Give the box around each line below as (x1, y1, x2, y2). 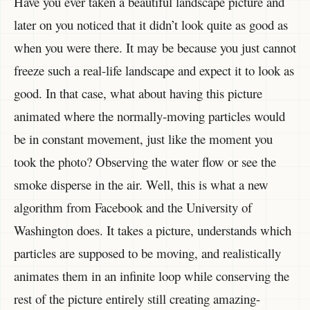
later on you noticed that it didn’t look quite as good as (14, 16, 288, 34)
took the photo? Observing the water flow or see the (14, 153, 276, 171)
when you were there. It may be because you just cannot (14, 39, 296, 57)
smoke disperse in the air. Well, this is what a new (14, 176, 268, 194)
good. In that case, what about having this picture (14, 84, 262, 102)
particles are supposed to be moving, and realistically (14, 244, 281, 262)
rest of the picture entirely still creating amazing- (14, 290, 260, 308)
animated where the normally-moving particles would (14, 107, 285, 125)
